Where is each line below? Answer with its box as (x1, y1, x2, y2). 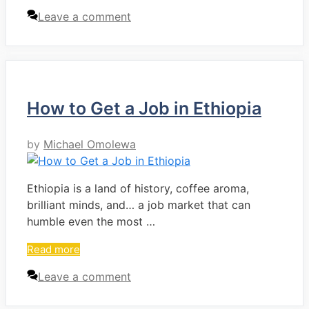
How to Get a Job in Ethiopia (27, 97, 261, 119)
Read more (27, 242, 80, 256)
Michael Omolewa (43, 137, 136, 151)
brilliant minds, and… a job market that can (27, 197, 250, 212)
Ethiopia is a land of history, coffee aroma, (27, 181, 249, 195)
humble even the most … (27, 214, 155, 228)
